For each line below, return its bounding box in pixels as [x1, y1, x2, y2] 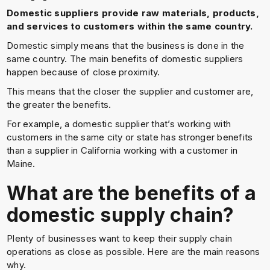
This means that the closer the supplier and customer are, [7, 86, 254, 97]
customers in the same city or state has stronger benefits [7, 131, 253, 143]
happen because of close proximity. [7, 66, 160, 78]
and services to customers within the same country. [7, 20, 253, 32]
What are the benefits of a [7, 181, 257, 205]
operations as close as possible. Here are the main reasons [7, 246, 260, 257]
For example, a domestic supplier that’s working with [7, 118, 231, 130]
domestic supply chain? [7, 203, 234, 227]
